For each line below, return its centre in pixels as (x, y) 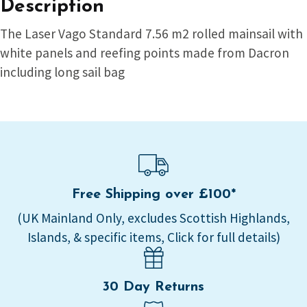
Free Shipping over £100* (153, 194)
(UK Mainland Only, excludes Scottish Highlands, (153, 218)
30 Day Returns (153, 287)
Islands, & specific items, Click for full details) (153, 237)
